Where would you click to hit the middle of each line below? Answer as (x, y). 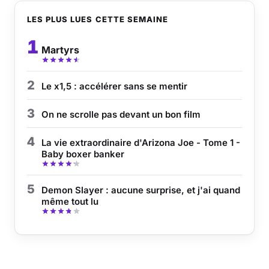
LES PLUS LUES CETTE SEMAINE (98, 19)
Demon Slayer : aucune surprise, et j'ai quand (141, 190)
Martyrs (60, 50)
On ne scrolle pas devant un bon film (121, 114)
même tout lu (70, 201)
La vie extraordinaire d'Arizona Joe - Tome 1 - (141, 143)
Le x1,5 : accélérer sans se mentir (114, 86)
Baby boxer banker (83, 154)
